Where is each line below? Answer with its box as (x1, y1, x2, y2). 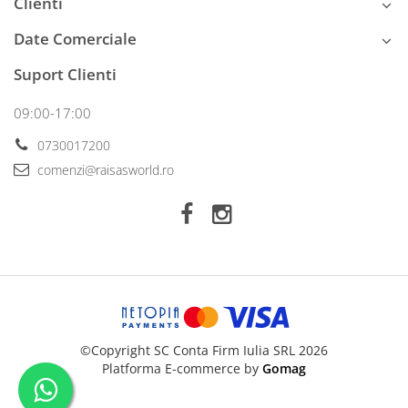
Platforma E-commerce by (102, 359, 259, 377)
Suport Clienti (14, 63, 117, 85)
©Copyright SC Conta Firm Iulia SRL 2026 (80, 341, 328, 359)
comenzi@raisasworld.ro (34, 160, 174, 178)
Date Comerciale (14, 27, 137, 49)
